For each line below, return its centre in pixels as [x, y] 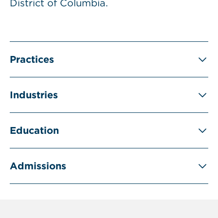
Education [34, 130]
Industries [34, 95]
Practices [32, 59]
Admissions [38, 166]
